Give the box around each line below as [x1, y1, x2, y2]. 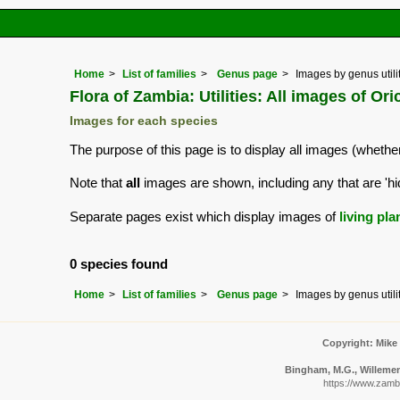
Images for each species [70, 114, 218, 129]
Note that [70, 175, 126, 191]
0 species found [70, 255, 168, 271]
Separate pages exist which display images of [70, 208, 339, 224]
